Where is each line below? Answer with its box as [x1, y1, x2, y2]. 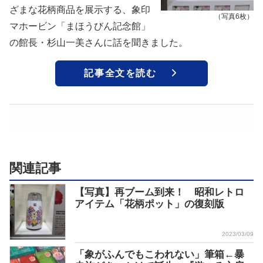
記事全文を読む [84, 68, 157, 79]
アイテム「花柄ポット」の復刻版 [75, 198, 224, 210]
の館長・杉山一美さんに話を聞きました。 [9, 38, 188, 48]
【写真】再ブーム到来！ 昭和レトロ [75, 187, 244, 198]
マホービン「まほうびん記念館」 [9, 21, 150, 32]
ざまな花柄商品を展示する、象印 [9, 5, 150, 15]
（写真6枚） [214, 12, 254, 21]
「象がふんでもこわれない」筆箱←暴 [75, 249, 244, 261]
